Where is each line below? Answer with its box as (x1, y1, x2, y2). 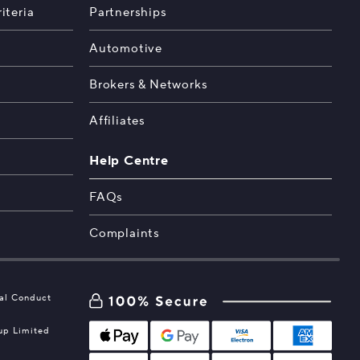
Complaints (88, 226, 160, 241)
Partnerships (88, 5, 167, 20)
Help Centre (88, 153, 169, 169)
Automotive (88, 41, 162, 56)
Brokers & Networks (88, 77, 208, 92)
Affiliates (88, 113, 145, 129)
